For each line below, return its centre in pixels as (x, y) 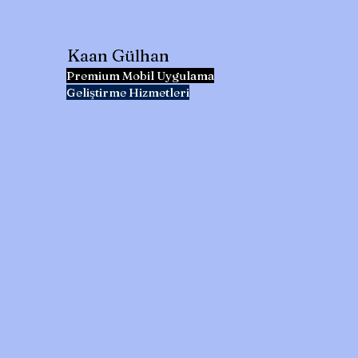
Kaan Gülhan (118, 55)
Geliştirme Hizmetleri (128, 92)
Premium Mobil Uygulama (140, 76)
